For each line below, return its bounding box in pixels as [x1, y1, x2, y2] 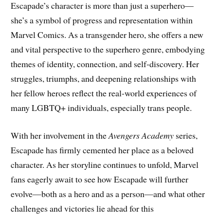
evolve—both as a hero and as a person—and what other [11, 188, 205, 200]
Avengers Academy [109, 129, 174, 142]
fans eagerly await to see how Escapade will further [11, 173, 189, 185]
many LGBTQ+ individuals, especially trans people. [11, 102, 192, 114]
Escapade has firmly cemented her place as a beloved [11, 144, 194, 156]
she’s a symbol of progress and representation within [11, 14, 193, 26]
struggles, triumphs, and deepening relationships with [11, 73, 197, 85]
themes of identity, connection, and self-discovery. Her [11, 58, 200, 70]
